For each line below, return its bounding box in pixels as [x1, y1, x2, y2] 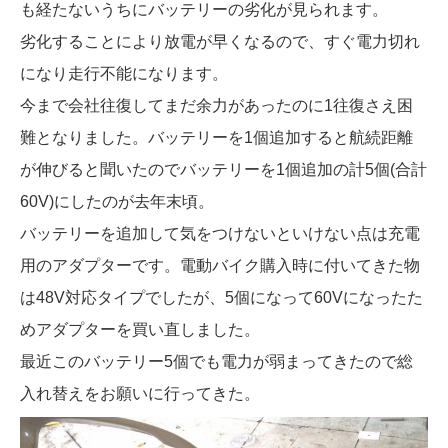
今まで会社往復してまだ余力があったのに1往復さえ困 [20, 97, 413, 115]
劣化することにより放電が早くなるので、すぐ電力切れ [20, 33, 420, 51]
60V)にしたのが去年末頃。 [20, 193, 214, 211]
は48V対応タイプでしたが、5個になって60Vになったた [20, 289, 423, 307]
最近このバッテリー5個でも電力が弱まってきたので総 [20, 353, 413, 371]
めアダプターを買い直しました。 [20, 321, 260, 339]
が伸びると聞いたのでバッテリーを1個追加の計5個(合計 [20, 161, 427, 179]
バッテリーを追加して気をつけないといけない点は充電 [20, 225, 420, 243]
